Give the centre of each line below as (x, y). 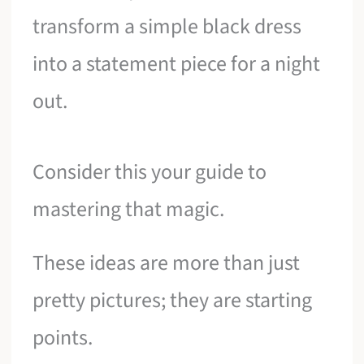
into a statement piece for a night (177, 63)
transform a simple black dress (167, 26)
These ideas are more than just (167, 262)
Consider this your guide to (150, 172)
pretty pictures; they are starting (173, 300)
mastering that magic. (129, 210)
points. (63, 337)
